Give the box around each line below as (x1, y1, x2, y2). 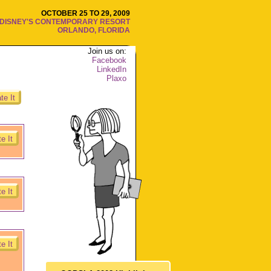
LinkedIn (97, 65, 127, 74)
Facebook (92, 56, 127, 65)
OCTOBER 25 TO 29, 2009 (41, 9, 130, 18)
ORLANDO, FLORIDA (57, 26, 130, 34)
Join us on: (88, 47, 127, 56)
